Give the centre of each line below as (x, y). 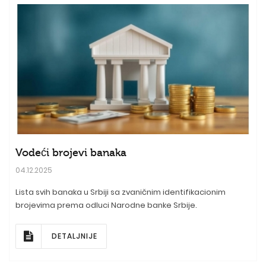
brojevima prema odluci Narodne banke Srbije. (106, 205)
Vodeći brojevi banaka (71, 153)
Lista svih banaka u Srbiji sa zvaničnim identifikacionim (121, 192)
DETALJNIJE (75, 236)
